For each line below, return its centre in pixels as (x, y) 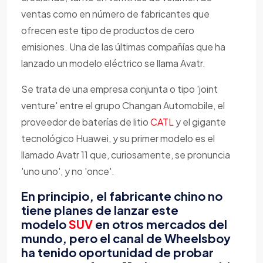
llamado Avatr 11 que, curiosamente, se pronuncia (126, 155)
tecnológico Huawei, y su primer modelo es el (118, 138)
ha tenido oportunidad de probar (117, 252)
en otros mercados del (161, 224)
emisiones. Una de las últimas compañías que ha (123, 47)
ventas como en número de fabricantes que (115, 14)
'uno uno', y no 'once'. (68, 171)
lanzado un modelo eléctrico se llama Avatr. (113, 63)
